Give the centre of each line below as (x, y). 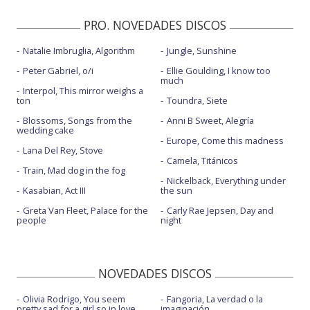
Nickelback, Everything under (226, 181)
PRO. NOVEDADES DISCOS (155, 25)
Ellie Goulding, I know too (218, 71)
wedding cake (45, 130)
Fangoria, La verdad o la (215, 299)
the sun (176, 191)
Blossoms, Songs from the (77, 121)
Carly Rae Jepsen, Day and (220, 211)
